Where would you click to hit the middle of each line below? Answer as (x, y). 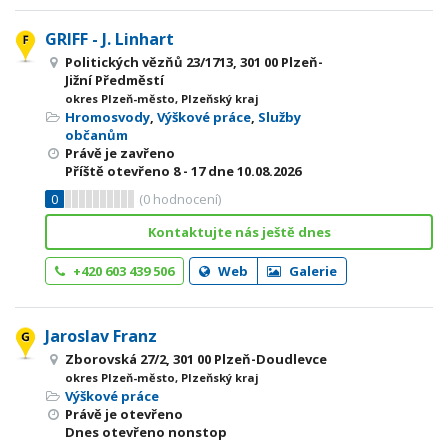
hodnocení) (185, 199)
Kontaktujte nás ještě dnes (239, 232)
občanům (96, 135)
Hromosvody (107, 117)
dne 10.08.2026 (253, 171)
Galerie (311, 271)
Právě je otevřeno (124, 414)
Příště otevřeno (119, 171)
